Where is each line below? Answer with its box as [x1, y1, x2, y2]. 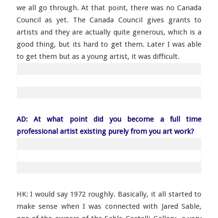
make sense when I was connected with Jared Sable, [16, 202, 202, 211]
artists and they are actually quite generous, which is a [16, 28, 202, 36]
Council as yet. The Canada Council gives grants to [16, 16, 202, 24]
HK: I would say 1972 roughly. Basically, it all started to [16, 190, 202, 199]
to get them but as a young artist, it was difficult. [16, 52, 180, 61]
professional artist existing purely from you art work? [16, 127, 194, 136]
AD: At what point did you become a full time [16, 115, 202, 124]
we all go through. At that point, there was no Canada [16, 3, 202, 12]
